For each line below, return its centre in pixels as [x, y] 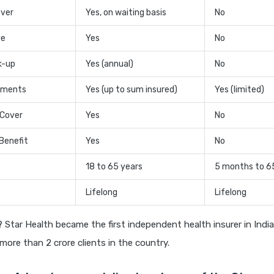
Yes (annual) [109, 64]
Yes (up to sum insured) [131, 90]
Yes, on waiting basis [126, 13]
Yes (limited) [239, 90]
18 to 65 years [114, 167]
